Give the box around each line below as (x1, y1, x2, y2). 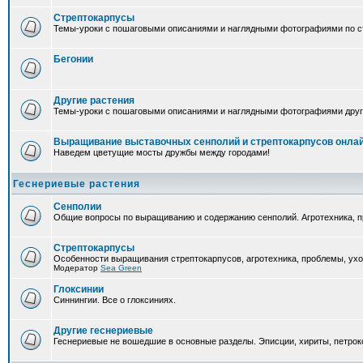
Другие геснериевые (53, 325, 153, 336)
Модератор (53, 263, 100, 272)
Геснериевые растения (13, 178, 140, 190)
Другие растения (53, 95, 135, 106)
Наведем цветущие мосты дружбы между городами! (53, 147, 270, 157)
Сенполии (53, 201, 101, 212)
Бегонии (53, 53, 93, 65)
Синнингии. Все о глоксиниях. (53, 295, 176, 305)
